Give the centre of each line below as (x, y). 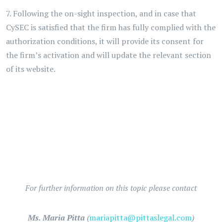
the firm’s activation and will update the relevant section (109, 55)
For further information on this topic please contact (111, 188)
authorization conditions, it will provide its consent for (105, 41)
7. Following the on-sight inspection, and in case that (101, 13)
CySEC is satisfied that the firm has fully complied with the (111, 27)
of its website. (31, 69)
